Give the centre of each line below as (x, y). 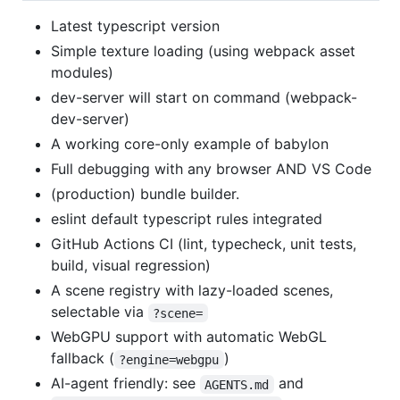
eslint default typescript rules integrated (187, 219)
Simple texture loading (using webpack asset (203, 51)
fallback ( (83, 358)
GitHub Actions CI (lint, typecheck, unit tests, (204, 244)
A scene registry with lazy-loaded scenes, (192, 291)
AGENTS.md (237, 384)
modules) (82, 73)
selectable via (100, 312)
